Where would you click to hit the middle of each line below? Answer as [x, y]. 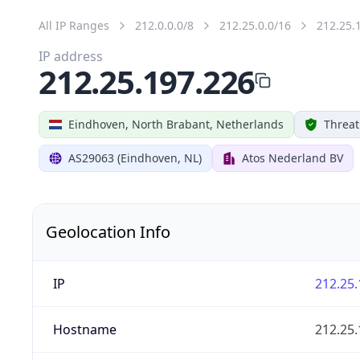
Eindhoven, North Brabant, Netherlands [176, 124]
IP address [71, 56]
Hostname [84, 329]
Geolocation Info [108, 231]
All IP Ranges [74, 25]
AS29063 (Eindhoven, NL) [135, 157]
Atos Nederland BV [292, 157]
